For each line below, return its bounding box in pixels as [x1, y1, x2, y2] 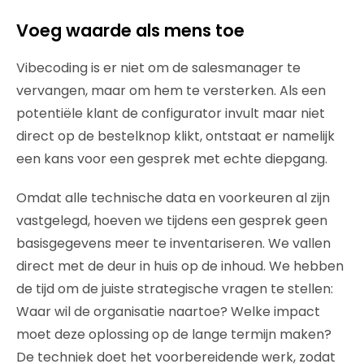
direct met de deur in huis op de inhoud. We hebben [16, 256, 344, 275]
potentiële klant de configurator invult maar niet [16, 103, 325, 123]
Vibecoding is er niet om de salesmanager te [16, 58, 301, 77]
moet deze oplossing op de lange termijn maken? [16, 324, 331, 344]
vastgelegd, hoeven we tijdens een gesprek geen [16, 210, 327, 230]
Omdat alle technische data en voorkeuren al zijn [16, 188, 330, 207]
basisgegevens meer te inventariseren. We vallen [16, 233, 331, 253]
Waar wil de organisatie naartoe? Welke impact [16, 301, 320, 321]
